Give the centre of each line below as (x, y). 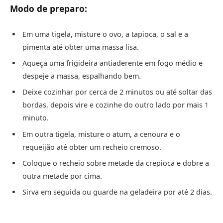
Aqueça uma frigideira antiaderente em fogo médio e (112, 63)
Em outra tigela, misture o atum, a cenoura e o (101, 134)
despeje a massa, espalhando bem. (82, 76)
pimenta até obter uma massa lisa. (81, 47)
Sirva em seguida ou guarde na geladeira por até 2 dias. (117, 192)
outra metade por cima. (62, 176)
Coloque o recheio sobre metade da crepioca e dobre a (116, 163)
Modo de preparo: (49, 8)
